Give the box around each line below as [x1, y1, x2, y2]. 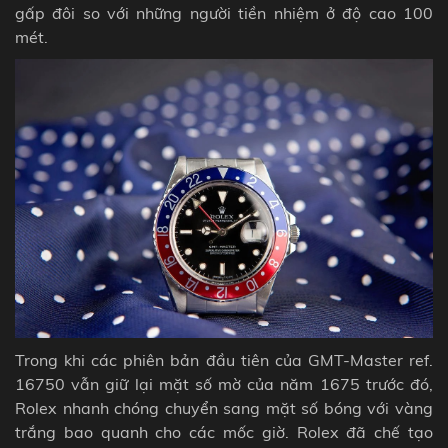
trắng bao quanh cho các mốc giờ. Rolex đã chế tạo [15, 421, 433, 442]
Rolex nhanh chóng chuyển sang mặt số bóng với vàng [15, 397, 433, 418]
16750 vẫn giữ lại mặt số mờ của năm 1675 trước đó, [15, 373, 433, 394]
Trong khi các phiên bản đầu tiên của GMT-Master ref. [15, 349, 433, 370]
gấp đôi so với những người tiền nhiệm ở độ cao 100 [15, 2, 433, 23]
